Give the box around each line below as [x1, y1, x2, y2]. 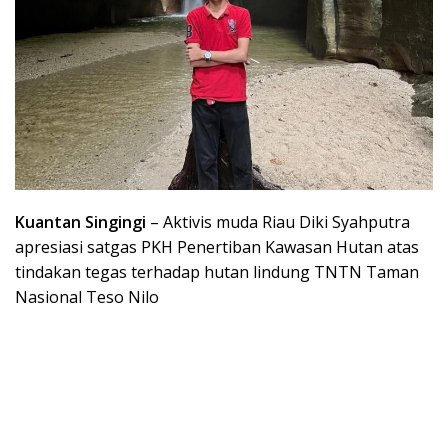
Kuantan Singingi [15, 211, 146, 234]
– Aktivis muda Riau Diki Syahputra [146, 211, 410, 234]
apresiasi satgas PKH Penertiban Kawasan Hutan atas [15, 236, 419, 259]
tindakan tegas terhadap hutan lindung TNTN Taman [15, 261, 419, 284]
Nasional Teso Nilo [15, 286, 159, 309]
